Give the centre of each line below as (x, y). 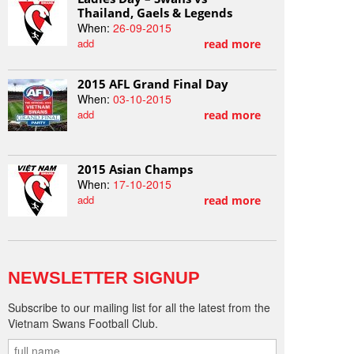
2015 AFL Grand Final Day (153, 84)
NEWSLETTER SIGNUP (104, 278)
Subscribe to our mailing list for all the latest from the (139, 308)
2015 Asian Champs (136, 169)
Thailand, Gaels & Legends (155, 13)
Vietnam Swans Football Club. (83, 324)
